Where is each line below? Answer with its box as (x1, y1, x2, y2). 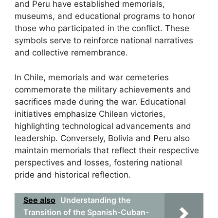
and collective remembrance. (15, 48, 128, 57)
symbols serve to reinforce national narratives (15, 36, 193, 45)
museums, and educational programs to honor (15, 11, 195, 21)
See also (23, 195, 55, 205)
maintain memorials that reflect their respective (15, 145, 199, 155)
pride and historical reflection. (15, 169, 131, 180)
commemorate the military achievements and (15, 84, 191, 94)
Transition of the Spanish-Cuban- (23, 207, 149, 217)
